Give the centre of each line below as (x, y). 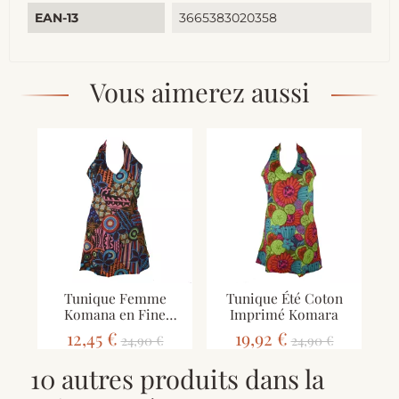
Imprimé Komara (284, 314)
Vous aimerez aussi (199, 92)
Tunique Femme (115, 298)
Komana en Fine (115, 314)
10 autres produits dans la (177, 379)
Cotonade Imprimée (115, 330)
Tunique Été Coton (284, 298)
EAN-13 (57, 18)
